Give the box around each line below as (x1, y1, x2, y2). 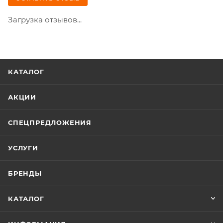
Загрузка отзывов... (8, 15, 82, 25)
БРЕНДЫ (8, 169, 42, 178)
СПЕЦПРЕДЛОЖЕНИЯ (8, 118, 92, 127)
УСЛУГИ (8, 144, 38, 152)
